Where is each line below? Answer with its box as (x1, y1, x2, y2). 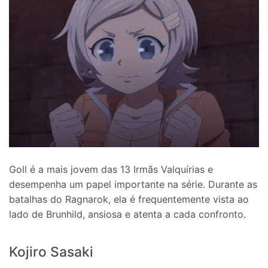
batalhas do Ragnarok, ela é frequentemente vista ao (9, 193, 249, 206)
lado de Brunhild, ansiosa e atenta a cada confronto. (9, 208, 246, 221)
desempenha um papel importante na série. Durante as (9, 178, 257, 191)
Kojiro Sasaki (9, 243, 93, 260)
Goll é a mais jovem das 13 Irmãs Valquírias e (9, 163, 213, 176)
